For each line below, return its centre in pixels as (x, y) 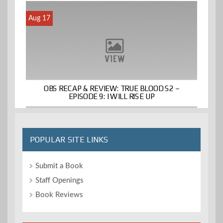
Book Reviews (59, 195)
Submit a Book (59, 166)
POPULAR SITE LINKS (69, 140)
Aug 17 (39, 18)
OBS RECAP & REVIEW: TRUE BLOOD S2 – (111, 88)
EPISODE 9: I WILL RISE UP (111, 97)
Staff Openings (59, 181)
